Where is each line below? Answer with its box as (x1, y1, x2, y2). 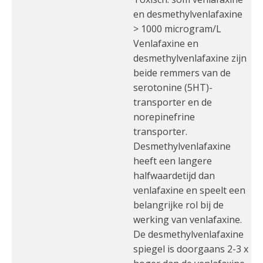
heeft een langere (133, 154, 212, 167)
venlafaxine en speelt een (133, 184, 245, 197)
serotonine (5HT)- (133, 81, 213, 94)
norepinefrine (133, 110, 195, 123)
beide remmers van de (133, 66, 231, 79)
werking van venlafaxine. (133, 213, 242, 226)
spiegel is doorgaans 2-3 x (133, 242, 248, 255)
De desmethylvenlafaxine (133, 228, 244, 241)
